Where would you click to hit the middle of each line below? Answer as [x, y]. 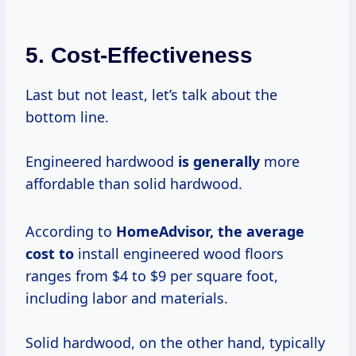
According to [71, 231]
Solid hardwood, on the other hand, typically [175, 342]
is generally [219, 161]
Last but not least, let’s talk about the [151, 94]
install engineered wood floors [179, 253]
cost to [50, 253]
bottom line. [67, 116]
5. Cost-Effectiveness [139, 55]
